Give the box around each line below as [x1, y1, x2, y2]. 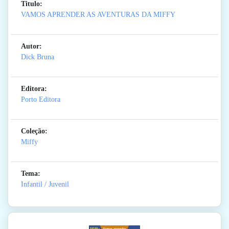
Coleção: [21, 127, 48, 135]
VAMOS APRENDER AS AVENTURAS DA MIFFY [21, 11, 175, 19]
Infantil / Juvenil [21, 180, 69, 189]
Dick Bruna [21, 53, 54, 61]
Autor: [21, 42, 42, 51]
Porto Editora [21, 96, 60, 104]
